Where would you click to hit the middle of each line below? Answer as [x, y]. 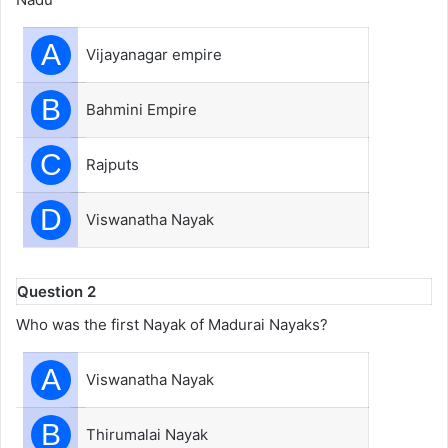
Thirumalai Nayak [147, 434]
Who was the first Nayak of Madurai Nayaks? [172, 324]
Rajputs [112, 164]
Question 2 [56, 291]
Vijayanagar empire [154, 54]
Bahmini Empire [141, 109]
